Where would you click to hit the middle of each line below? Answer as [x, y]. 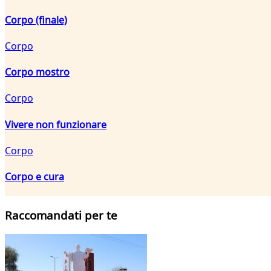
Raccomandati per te [61, 215]
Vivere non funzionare [56, 124]
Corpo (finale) [36, 20]
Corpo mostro [37, 72]
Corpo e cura [34, 177]
